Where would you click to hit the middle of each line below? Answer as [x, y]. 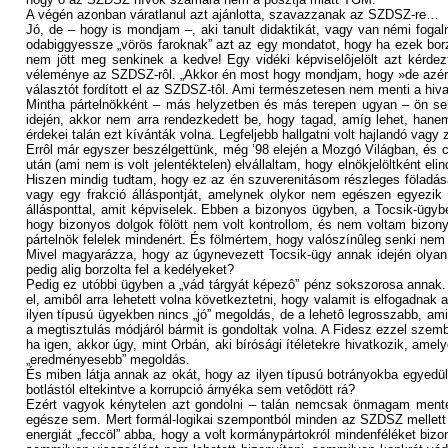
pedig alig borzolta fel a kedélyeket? [130, 269]
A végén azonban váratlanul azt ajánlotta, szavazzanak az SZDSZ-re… [232, 14]
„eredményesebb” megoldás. [108, 359]
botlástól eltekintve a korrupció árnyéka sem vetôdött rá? [190, 389]
